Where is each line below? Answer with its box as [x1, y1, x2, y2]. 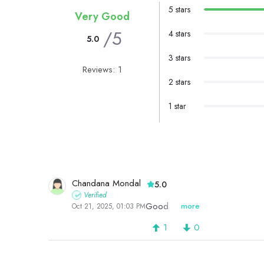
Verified [84, 190, 107, 201]
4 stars [168, 28, 190, 40]
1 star [168, 100, 186, 113]
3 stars [168, 52, 190, 64]
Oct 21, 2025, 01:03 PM [72, 201, 146, 212]
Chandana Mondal [72, 177, 141, 190]
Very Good [74, 9, 130, 25]
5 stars [168, 4, 190, 16]
